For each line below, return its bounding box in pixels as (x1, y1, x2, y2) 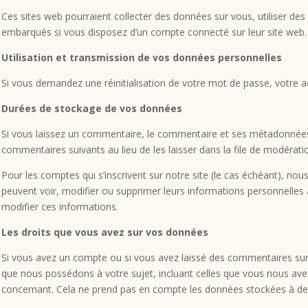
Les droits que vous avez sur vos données (1, 225, 208, 239)
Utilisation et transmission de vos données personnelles (1, 50, 282, 64)
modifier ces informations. (1, 199, 118, 213)
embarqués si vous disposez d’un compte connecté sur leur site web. (1, 25, 307, 38)
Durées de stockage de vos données (1, 101, 182, 115)
